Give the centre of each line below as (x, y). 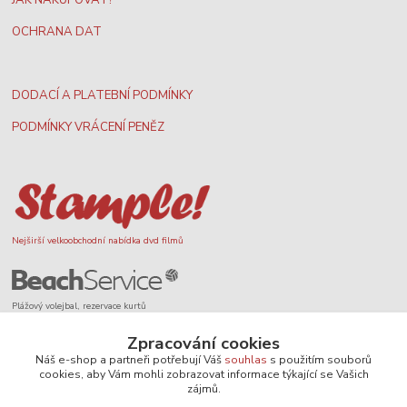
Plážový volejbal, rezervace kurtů (79, 307)
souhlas (246, 359)
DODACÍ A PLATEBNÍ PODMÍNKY (103, 95)
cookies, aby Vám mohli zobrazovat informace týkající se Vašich (203, 374)
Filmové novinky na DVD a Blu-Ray (86, 394)
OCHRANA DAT (57, 31)
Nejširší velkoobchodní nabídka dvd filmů (98, 241)
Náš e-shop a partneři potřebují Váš (130, 359)
